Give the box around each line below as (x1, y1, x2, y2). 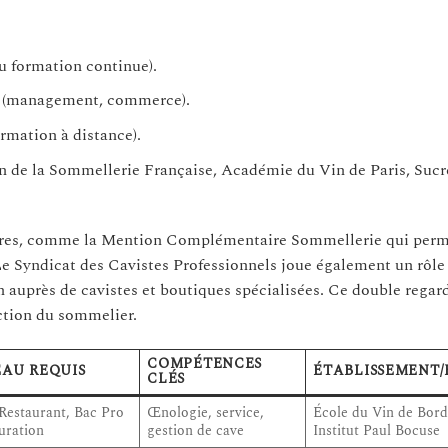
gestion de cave (147, 420, 245, 443)
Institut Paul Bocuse (313, 420, 441, 443)
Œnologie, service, (147, 402, 265, 425)
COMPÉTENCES (147, 353, 263, 376)
